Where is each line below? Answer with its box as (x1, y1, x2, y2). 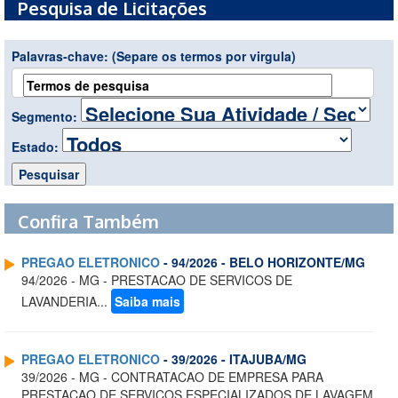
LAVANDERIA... (21, 292, 111, 311)
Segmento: (12, 107, 81, 126)
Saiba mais (115, 292, 180, 311)
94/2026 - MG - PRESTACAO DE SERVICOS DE (21, 271, 292, 290)
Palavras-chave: (12, 47, 112, 66)
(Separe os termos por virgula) (112, 47, 296, 66)
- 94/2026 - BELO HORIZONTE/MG (160, 253, 365, 272)
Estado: (12, 138, 62, 156)
